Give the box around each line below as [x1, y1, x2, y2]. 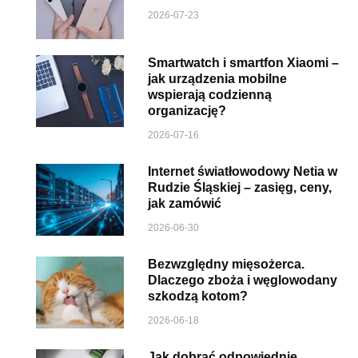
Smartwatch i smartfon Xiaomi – [148, 56, 339, 70]
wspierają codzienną [148, 88, 272, 102]
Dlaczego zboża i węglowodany [148, 273, 337, 288]
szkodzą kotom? [148, 289, 248, 304]
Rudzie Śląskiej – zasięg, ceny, [148, 181, 332, 195]
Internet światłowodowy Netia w [148, 165, 337, 179]
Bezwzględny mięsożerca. [148, 257, 304, 272]
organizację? [148, 104, 226, 118]
